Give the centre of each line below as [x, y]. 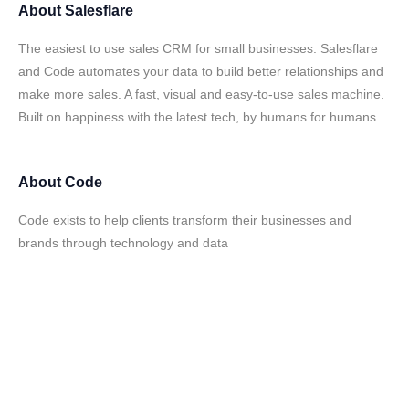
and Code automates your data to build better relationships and [201, 71]
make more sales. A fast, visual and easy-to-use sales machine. [201, 94]
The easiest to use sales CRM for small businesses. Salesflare [198, 48]
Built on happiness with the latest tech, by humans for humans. [199, 117]
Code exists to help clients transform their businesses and [185, 220]
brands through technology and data [123, 243]
